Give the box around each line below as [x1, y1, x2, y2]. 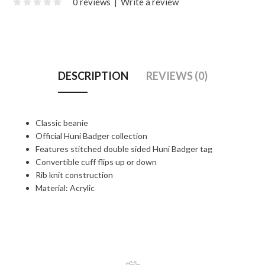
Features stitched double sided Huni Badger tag [35, 144, 212, 154]
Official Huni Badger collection [35, 131, 147, 141]
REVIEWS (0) [146, 69, 208, 82]
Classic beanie [35, 118, 88, 128]
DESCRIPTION [57, 69, 128, 82]
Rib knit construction [35, 170, 113, 180]
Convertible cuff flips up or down [35, 157, 157, 167]
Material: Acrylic [35, 183, 95, 193]
